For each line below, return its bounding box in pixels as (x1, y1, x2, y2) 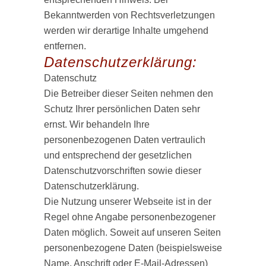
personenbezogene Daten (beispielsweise (44, 243, 222, 253)
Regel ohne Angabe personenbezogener (44, 212, 216, 222)
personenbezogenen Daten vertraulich (44, 135, 205, 145)
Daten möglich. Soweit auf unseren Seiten (44, 227, 221, 237)
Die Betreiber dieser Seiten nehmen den (44, 88, 213, 99)
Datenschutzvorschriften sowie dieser (44, 166, 201, 176)
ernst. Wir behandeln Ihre (44, 119, 150, 129)
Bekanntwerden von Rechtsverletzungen (44, 10, 215, 20)
